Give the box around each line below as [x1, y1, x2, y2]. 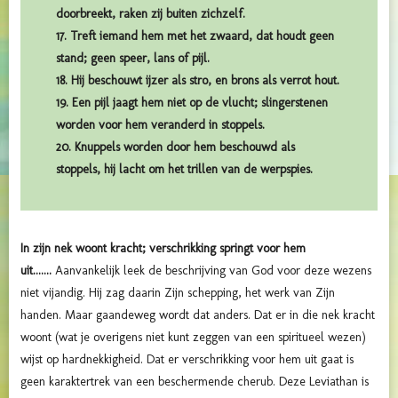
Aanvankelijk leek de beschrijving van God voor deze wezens [55, 262, 371, 278]
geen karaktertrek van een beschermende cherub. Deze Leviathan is [20, 373, 369, 389]
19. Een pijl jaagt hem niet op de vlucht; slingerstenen [56, 94, 328, 110]
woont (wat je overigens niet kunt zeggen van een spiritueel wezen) [20, 329, 366, 345]
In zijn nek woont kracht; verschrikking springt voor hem [20, 240, 306, 256]
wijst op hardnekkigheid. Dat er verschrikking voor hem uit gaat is [20, 351, 354, 367]
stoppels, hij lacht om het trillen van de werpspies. [56, 161, 313, 177]
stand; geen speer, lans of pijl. [56, 50, 210, 66]
